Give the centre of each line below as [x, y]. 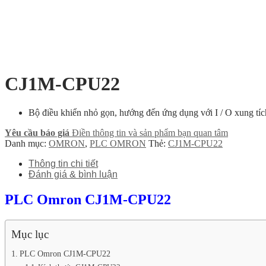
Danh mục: [27, 143]
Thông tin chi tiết [63, 163]
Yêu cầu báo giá [37, 132]
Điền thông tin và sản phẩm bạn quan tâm [150, 132]
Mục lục [30, 234]
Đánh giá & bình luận [73, 174]
